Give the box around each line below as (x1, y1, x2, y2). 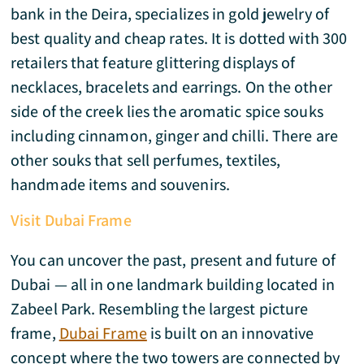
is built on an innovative (146, 323, 314, 344)
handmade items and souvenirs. (11, 174, 234, 195)
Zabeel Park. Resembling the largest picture (11, 298, 309, 319)
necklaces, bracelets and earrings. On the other (11, 76, 332, 97)
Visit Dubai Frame (11, 210, 132, 231)
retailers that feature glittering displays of (11, 52, 296, 73)
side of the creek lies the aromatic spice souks (11, 101, 323, 122)
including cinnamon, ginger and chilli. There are (11, 125, 338, 146)
